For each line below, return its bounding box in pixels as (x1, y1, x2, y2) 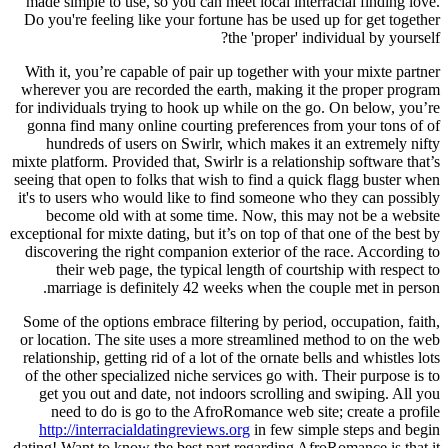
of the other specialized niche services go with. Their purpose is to (25, 366, 440, 384)
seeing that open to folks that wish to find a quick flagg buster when (14, 170, 440, 188)
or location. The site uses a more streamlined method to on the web (20, 330, 440, 348)
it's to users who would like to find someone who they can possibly (18, 188, 440, 206)
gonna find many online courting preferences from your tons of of (27, 116, 440, 134)
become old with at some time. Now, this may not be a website (46, 206, 440, 224)
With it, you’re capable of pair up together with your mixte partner (25, 62, 440, 80)
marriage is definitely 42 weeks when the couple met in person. (47, 278, 440, 296)
